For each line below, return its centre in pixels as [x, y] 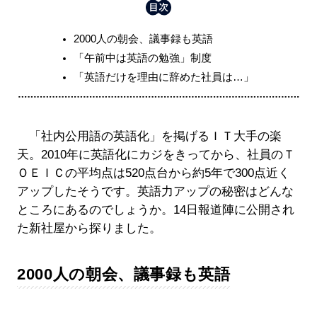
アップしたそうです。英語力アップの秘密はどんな [155, 191]
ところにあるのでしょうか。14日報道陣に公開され [155, 209]
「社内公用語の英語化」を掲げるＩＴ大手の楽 [149, 136]
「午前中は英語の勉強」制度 [142, 57]
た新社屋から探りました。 [89, 228]
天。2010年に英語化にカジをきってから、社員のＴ [156, 154]
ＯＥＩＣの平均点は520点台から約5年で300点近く [153, 173]
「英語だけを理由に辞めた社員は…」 [163, 76]
